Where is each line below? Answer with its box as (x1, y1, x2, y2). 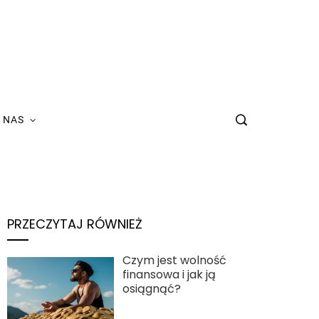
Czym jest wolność (122, 252, 226, 268)
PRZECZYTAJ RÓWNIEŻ (7, 215, 142, 233)
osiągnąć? (122, 281, 181, 297)
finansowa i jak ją (122, 266, 216, 283)
